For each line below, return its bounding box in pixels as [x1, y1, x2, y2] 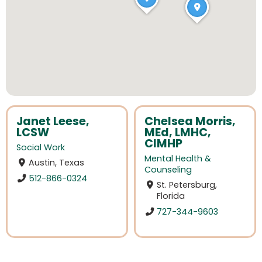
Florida [157, 190, 185, 202]
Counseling [144, 164, 192, 176]
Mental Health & [144, 153, 211, 165]
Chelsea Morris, [144, 113, 236, 129]
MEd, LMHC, [144, 125, 211, 140]
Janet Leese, [16, 113, 89, 129]
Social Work [16, 142, 65, 154]
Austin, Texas [29, 157, 85, 169]
